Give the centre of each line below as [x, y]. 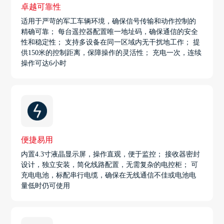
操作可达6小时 [44, 63]
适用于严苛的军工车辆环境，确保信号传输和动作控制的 [109, 21]
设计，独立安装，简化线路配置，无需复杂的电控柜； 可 [110, 164]
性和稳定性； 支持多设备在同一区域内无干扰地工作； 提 [111, 42]
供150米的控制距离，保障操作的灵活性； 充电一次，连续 [111, 53]
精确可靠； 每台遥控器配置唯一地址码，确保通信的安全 [110, 32]
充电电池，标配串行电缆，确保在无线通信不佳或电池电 [109, 175]
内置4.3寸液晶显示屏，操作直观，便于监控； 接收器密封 [111, 154]
